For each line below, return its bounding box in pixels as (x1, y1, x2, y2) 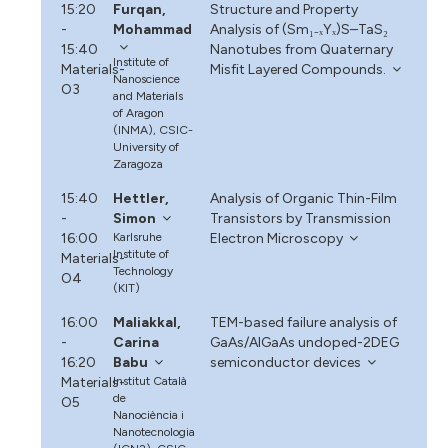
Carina (113, 333, 160, 351)
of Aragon (113, 105, 165, 120)
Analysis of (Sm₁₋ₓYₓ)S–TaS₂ (209, 20, 388, 38)
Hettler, (113, 189, 170, 207)
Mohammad (113, 20, 193, 38)
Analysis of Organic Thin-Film (209, 189, 397, 207)
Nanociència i (113, 407, 185, 422)
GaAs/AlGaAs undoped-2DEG (209, 333, 399, 351)
